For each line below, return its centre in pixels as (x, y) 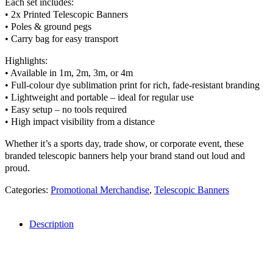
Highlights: (26, 60)
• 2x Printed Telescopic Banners (66, 14)
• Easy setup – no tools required (66, 109)
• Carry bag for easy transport (62, 38)
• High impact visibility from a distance (80, 121)
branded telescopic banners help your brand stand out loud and (125, 155)
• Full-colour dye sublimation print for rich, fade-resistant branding (132, 85)
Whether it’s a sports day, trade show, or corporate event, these (124, 143)
